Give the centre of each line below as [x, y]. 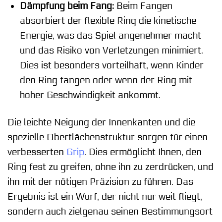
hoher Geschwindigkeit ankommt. [90, 95]
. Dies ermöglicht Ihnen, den [143, 152]
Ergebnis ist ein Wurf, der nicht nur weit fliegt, [105, 196]
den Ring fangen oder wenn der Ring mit [106, 81]
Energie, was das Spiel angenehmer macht [110, 36]
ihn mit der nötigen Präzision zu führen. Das [100, 182]
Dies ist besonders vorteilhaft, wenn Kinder [111, 66]
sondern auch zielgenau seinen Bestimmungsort [110, 211]
